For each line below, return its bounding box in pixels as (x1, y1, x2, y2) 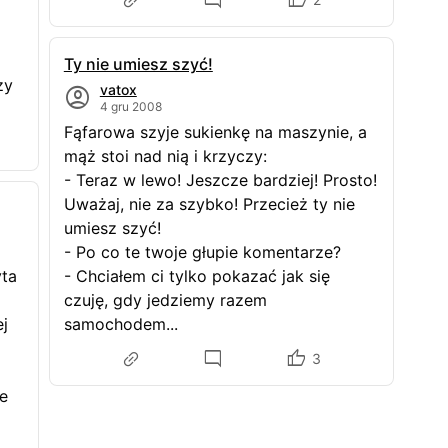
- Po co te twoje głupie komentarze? (63, 242, 341, 262)
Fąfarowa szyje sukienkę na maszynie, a (63, 122, 367, 142)
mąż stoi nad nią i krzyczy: (63, 146, 267, 166)
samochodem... (63, 314, 178, 334)
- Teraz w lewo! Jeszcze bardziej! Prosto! (63, 170, 377, 190)
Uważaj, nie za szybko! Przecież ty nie (63, 194, 355, 214)
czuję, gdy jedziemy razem (63, 290, 267, 310)
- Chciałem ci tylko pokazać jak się (63, 266, 330, 286)
